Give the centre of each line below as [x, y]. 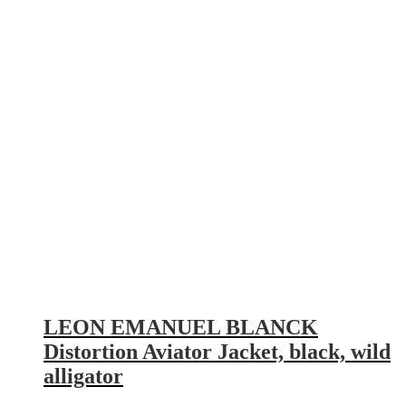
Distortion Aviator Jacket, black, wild [217, 351]
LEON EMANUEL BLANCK [181, 327]
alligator [83, 376]
